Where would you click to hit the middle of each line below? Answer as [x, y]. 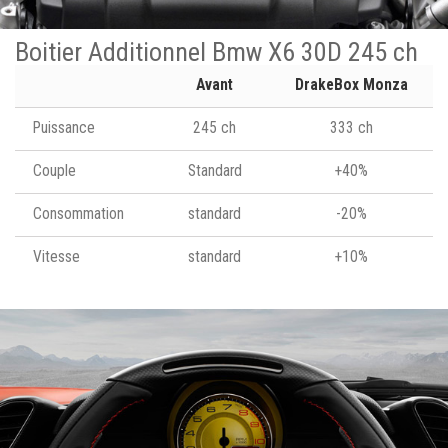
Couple [54, 170]
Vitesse [56, 256]
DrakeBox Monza [351, 84]
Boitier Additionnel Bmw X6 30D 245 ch [216, 51]
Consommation [78, 213]
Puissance [64, 127]
